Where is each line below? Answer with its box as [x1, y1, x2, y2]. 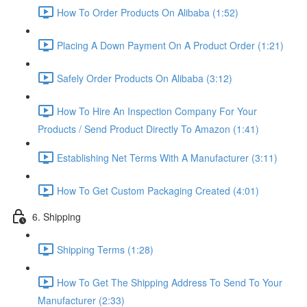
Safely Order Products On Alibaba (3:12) [57, 71, 232, 85]
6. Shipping [32, 209, 81, 223]
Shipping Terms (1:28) [57, 242, 153, 256]
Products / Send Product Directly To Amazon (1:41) [38, 122, 259, 136]
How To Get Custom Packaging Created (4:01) [57, 183, 259, 197]
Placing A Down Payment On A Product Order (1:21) [57, 38, 284, 52]
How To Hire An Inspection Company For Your [57, 103, 257, 118]
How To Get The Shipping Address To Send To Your [57, 275, 282, 289]
